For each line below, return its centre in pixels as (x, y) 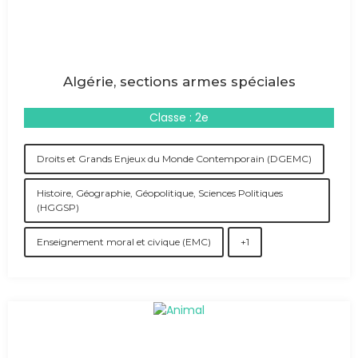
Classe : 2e (179, 117)
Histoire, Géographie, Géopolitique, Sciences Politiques (160, 193)
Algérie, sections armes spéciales (179, 82)
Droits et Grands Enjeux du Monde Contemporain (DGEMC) (174, 159)
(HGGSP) (58, 207)
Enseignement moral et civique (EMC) (124, 242)
